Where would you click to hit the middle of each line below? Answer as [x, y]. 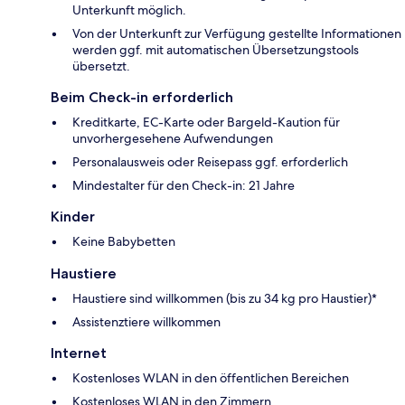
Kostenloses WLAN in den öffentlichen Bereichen [211, 378]
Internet [79, 353]
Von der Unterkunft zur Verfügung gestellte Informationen [237, 34]
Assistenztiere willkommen [146, 322]
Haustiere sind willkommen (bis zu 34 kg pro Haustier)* [225, 299]
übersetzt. [101, 66]
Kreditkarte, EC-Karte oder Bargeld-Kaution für [206, 122]
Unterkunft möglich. [129, 10]
